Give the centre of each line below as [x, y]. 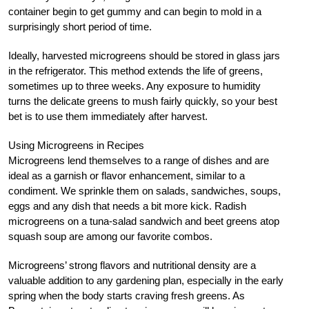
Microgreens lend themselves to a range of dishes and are [139, 160]
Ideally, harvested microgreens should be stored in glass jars [144, 55]
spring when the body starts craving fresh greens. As [127, 295]
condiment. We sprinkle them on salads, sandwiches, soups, [144, 190]
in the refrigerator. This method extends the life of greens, [136, 70]
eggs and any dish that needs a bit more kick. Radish [127, 206]
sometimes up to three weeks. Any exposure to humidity [134, 86]
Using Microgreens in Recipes [76, 145]
